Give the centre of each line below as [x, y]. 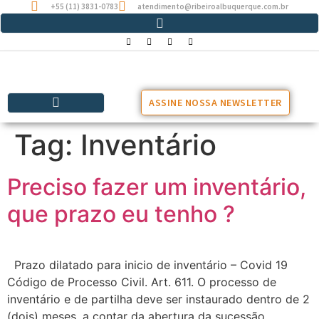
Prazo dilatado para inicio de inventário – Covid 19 [147, 265]
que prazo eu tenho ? [121, 214]
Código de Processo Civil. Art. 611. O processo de [142, 282]
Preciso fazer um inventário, [157, 187]
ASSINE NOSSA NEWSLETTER [215, 103]
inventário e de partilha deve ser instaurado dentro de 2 [158, 299]
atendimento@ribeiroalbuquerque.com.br [213, 6]
